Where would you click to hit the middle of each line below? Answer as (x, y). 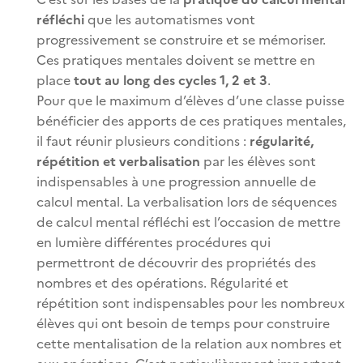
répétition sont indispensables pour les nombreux (190, 303)
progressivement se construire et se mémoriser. (181, 39)
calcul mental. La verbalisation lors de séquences (187, 201)
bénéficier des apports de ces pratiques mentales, (191, 120)
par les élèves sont (260, 161)
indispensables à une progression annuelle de (176, 181)
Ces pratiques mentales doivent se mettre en (176, 60)
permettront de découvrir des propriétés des (176, 262)
